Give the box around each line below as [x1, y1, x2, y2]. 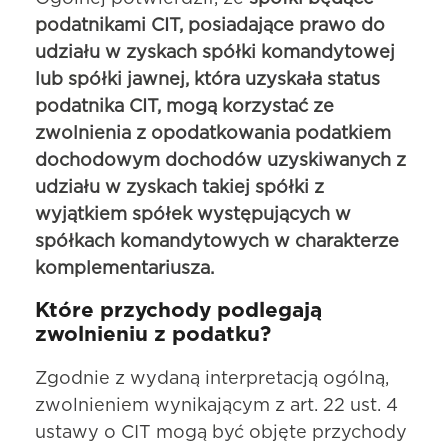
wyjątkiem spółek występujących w [35, 205, 351, 224]
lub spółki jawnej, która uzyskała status [35, 70, 380, 89]
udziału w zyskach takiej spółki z [35, 178, 324, 197]
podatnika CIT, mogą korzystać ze [35, 97, 334, 116]
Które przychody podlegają [35, 299, 322, 321]
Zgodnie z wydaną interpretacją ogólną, [35, 369, 389, 388]
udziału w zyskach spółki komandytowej [35, 43, 395, 62]
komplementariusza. [35, 259, 214, 278]
